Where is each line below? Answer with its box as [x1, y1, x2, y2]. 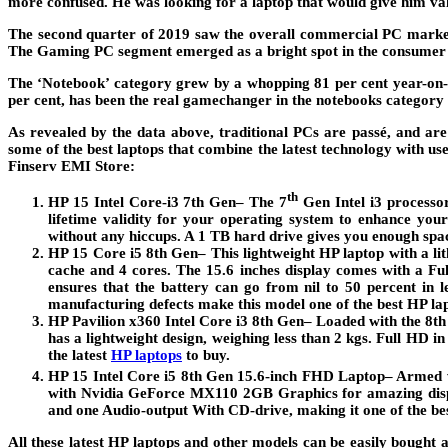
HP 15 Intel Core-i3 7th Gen [48, 194, 237, 211]
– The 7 [236, 194, 288, 211]
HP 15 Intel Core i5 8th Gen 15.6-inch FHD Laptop [48, 368, 385, 385]
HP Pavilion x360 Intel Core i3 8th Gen [48, 313, 304, 330]
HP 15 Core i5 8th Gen [48, 245, 199, 262]
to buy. [182, 347, 230, 364]
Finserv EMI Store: [8, 158, 135, 175]
